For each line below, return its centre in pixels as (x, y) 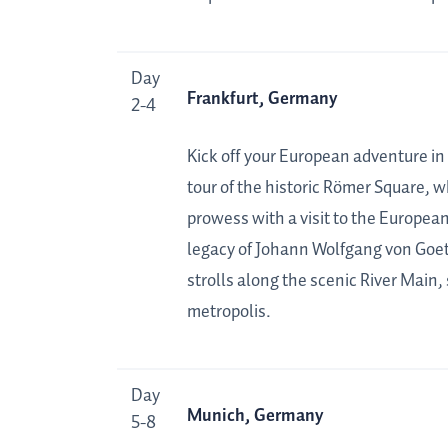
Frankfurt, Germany (262, 99)
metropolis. (228, 312)
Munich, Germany (255, 416)
